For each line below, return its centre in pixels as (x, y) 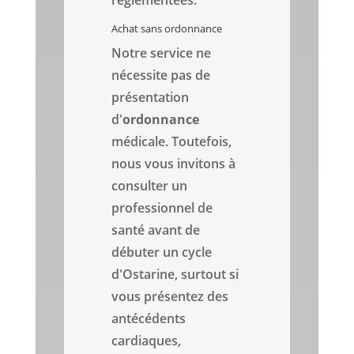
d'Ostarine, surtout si (175, 275)
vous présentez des (170, 297)
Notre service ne (162, 53)
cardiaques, (147, 341)
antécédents (149, 319)
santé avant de (156, 230)
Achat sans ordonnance (167, 29)
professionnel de (162, 208)
